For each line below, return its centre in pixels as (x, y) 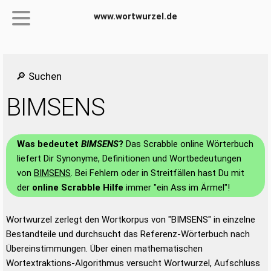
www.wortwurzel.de (135, 16)
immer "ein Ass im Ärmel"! (177, 188)
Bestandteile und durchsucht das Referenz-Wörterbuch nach (128, 234)
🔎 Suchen (39, 76)
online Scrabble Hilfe (78, 188)
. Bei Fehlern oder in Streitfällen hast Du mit (158, 173)
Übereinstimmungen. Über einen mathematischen (104, 249)
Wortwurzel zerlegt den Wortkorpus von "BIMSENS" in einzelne (131, 220)
